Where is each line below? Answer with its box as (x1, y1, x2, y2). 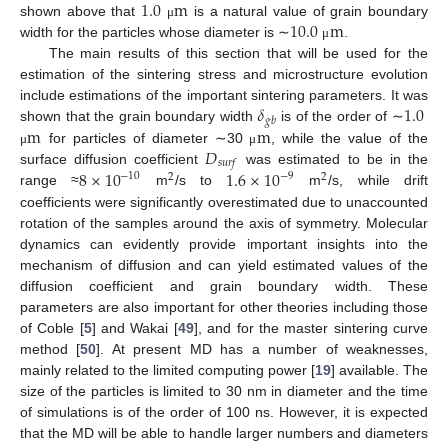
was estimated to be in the (239, 150, 429, 167)
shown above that (20, 2, 141, 19)
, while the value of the (271, 129, 429, 146)
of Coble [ (20, 319, 84, 336)
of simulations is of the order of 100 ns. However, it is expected (20, 403, 428, 420)
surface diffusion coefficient (20, 150, 206, 167)
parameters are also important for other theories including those (20, 298, 428, 315)
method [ (20, 340, 81, 357)
